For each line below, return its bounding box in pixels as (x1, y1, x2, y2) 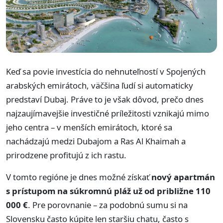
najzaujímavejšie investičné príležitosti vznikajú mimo (6, 108, 209, 119)
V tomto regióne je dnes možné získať (6, 171, 151, 183)
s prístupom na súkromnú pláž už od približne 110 (6, 185, 211, 197)
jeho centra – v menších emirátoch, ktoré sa (6, 121, 172, 133)
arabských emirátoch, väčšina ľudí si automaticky (6, 80, 193, 92)
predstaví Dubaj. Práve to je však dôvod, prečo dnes (6, 94, 204, 106)
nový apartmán (151, 171, 215, 183)
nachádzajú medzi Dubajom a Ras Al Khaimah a (6, 135, 186, 147)
